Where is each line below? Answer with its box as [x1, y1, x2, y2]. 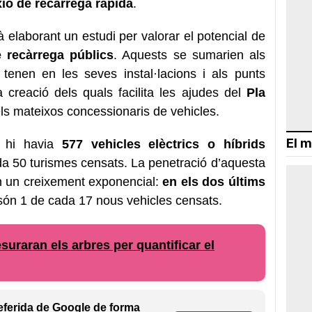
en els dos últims [162, 174, 265, 189]
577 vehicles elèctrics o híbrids [61, 136, 265, 151]
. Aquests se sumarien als [114, 47, 265, 62]
